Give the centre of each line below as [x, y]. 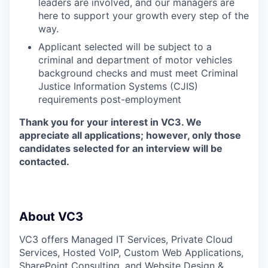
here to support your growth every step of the [144, 16]
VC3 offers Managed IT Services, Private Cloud [126, 240]
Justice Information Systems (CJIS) [118, 86]
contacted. [44, 162]
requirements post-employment [110, 100]
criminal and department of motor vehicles [135, 60]
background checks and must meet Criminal [138, 73]
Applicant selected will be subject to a [125, 47]
